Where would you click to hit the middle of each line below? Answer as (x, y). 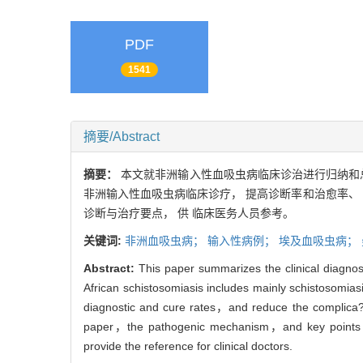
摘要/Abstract (122, 136)
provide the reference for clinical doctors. (188, 346)
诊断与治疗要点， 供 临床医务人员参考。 (189, 213)
